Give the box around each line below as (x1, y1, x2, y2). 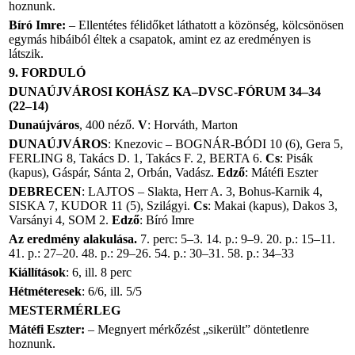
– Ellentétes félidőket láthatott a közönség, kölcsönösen (66, 18, 344, 32)
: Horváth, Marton (147, 118, 238, 132)
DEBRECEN (9, 185, 82, 198)
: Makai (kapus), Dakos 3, (208, 199, 338, 212)
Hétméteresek (9, 284, 82, 298)
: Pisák (280, 151, 313, 165)
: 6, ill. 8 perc (66, 265, 132, 279)
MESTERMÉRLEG (9, 303, 120, 317)
